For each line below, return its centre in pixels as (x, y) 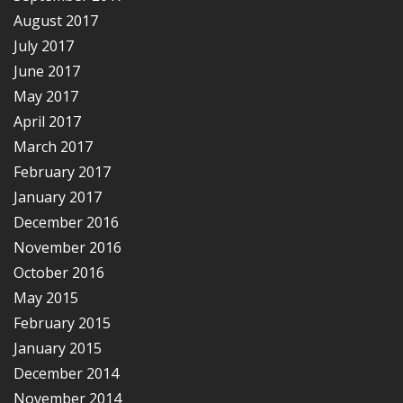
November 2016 (67, 247)
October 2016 (59, 272)
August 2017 (56, 20)
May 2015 (46, 297)
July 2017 (44, 45)
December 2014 (66, 373)
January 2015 (58, 348)
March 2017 (53, 146)
